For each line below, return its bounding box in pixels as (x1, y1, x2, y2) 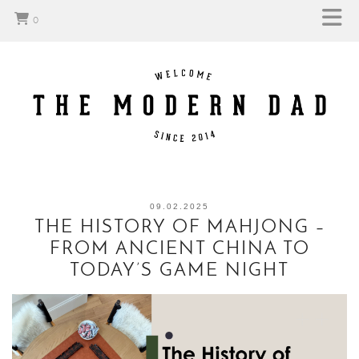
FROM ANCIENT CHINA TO (49, 240, 310, 260)
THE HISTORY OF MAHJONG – (34, 219, 325, 238)
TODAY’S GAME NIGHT (70, 262, 289, 281)
